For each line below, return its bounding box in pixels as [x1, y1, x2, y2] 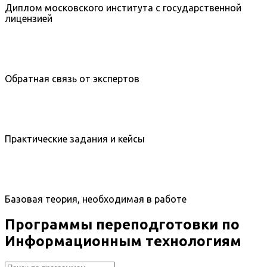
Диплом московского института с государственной [5, 2, 241, 13]
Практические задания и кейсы [5, 133, 145, 144]
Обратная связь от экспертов [5, 73, 139, 84]
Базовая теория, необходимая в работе [5, 193, 187, 204]
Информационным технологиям [5, 232, 241, 249]
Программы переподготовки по [5, 216, 240, 232]
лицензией [5, 13, 52, 24]
